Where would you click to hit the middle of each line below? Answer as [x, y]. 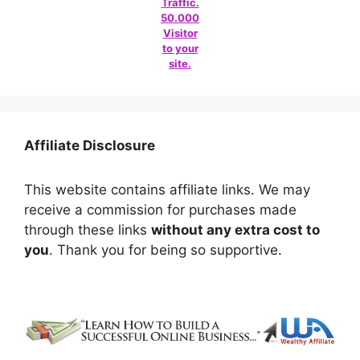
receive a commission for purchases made [160, 209]
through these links [88, 229]
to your [180, 48]
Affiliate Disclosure [90, 145]
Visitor [180, 33]
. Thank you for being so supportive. [166, 250]
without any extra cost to [235, 229]
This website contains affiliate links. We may [167, 189]
